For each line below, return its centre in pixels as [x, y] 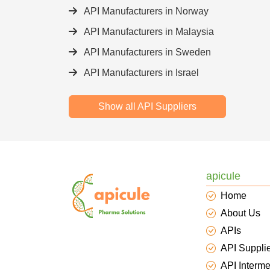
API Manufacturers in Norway [145, 11]
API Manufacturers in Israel [140, 73]
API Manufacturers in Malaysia [148, 32]
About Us [240, 213]
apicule [223, 176]
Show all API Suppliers [147, 106]
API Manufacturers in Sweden [146, 52]
